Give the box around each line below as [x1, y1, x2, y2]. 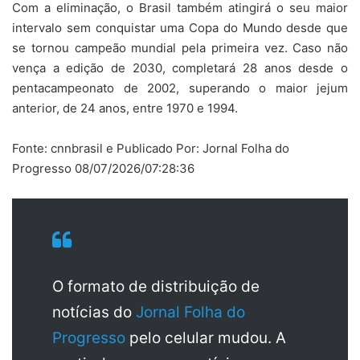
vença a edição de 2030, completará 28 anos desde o [12, 59, 348, 76]
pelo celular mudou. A [129, 328, 286, 347]
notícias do [52, 302, 136, 321]
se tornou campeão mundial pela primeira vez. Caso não [12, 39, 348, 55]
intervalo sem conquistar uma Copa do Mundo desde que [12, 19, 348, 35]
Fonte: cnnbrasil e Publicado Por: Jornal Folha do [12, 140, 289, 156]
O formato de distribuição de [52, 276, 260, 296]
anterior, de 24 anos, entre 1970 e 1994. [12, 100, 238, 116]
